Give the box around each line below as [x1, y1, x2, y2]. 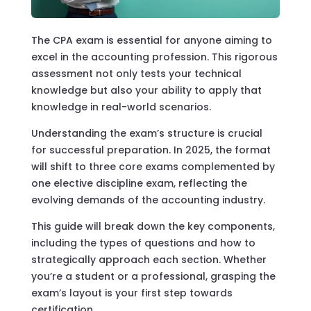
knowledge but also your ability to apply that [31, 83, 262, 97]
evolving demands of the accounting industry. [31, 192, 265, 207]
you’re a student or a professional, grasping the [31, 269, 276, 283]
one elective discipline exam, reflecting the [31, 176, 247, 190]
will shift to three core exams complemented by [31, 159, 275, 174]
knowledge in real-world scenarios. [31, 99, 211, 114]
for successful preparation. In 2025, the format [31, 142, 271, 157]
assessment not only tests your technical [31, 66, 242, 81]
